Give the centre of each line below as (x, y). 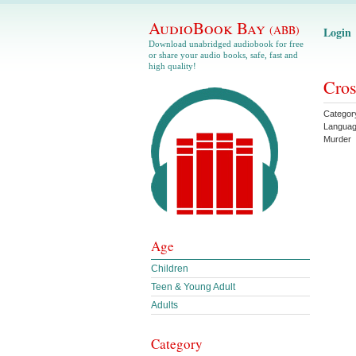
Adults (164, 305)
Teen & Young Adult (193, 287)
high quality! (172, 66)
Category (177, 344)
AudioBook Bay (209, 28)
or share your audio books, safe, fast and (223, 55)
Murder (337, 139)
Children (170, 269)
